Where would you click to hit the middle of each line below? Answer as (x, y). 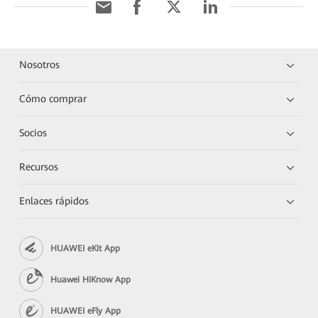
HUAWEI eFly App (86, 311)
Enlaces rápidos (54, 201)
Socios (33, 133)
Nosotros (40, 65)
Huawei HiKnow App (91, 279)
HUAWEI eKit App (86, 248)
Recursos (39, 167)
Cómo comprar (53, 99)
